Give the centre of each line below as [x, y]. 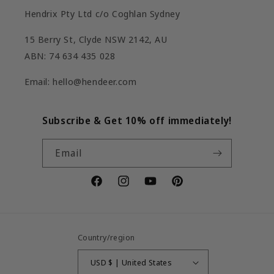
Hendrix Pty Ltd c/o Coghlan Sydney [102, 14]
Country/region [106, 238]
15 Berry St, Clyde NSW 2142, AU [96, 39]
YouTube [161, 188]
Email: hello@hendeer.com [81, 82]
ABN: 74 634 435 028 [70, 56]
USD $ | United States [140, 262]
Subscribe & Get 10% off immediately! [137, 121]
